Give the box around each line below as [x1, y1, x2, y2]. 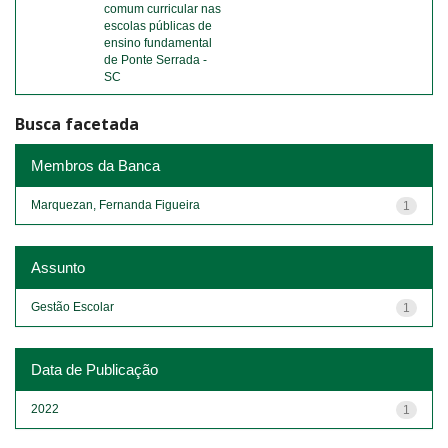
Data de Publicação [31, 360, 158, 378]
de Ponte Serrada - [104, 53, 207, 67]
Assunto [31, 258, 85, 276]
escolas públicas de [104, 19, 212, 33]
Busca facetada [15, 113, 139, 135]
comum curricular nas [104, 2, 221, 16]
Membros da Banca [31, 156, 160, 174]
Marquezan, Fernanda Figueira [31, 197, 200, 212]
